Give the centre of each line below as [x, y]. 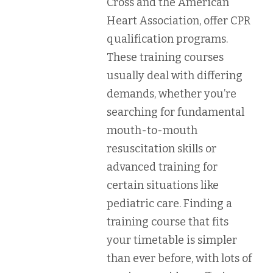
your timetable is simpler [172, 240]
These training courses [165, 57]
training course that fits [168, 222]
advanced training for [162, 167]
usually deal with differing [175, 75]
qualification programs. [167, 39]
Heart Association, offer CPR [179, 20]
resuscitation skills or [161, 148]
